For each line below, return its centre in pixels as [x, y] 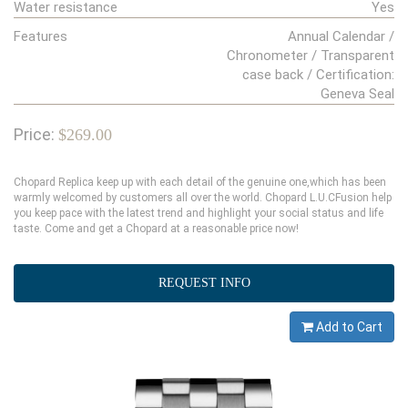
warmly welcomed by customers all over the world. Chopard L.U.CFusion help [203, 198]
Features [41, 37]
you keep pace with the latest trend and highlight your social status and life [199, 214]
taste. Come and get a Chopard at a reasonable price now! [156, 229]
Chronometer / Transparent [311, 56]
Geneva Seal [357, 94]
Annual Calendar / [341, 37]
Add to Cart [348, 327]
